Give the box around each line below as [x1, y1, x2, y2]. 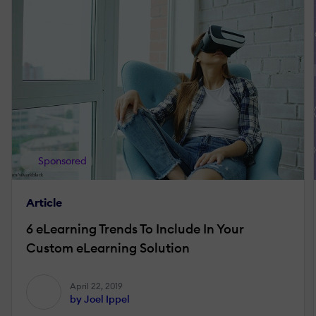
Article [26, 195, 62, 209]
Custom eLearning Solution [26, 239, 190, 256]
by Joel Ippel [70, 292, 130, 305]
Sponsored [35, 154, 87, 167]
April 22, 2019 [70, 280, 123, 291]
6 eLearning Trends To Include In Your [26, 220, 244, 237]
